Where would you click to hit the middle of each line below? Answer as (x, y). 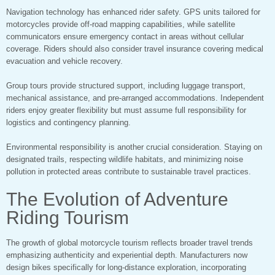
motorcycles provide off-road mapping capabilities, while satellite (121, 25)
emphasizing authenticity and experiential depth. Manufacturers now (127, 255)
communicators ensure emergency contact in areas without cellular (125, 37)
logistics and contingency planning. (68, 123)
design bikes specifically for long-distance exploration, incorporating (126, 268)
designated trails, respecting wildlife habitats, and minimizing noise (125, 160)
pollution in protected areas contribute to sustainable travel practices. (129, 172)
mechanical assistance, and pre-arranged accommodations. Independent (135, 98)
